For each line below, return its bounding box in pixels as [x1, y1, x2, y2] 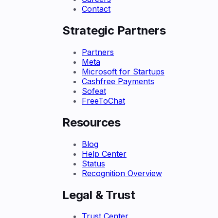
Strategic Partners [62, 23, 166, 37]
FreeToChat [82, 95, 125, 106]
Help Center [82, 148, 127, 159]
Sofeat [82, 86, 106, 96]
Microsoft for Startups [82, 66, 164, 76]
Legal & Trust [62, 187, 135, 202]
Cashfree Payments [82, 76, 154, 86]
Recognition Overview [82, 168, 162, 178]
